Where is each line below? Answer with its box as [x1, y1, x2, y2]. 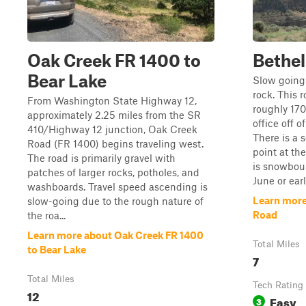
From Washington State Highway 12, [27, 94, 197, 107]
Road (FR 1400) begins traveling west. [27, 137, 204, 150]
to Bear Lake [27, 243, 86, 255]
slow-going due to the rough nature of [27, 195, 204, 207]
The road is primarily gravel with [27, 152, 176, 164]
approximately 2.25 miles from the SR [27, 109, 201, 121]
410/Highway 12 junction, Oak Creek [27, 123, 197, 135]
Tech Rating [253, 279, 303, 290]
